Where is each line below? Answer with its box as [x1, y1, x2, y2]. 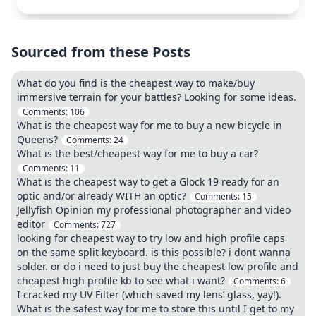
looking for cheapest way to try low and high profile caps [17, 231, 285, 245]
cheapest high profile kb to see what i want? [17, 274, 225, 287]
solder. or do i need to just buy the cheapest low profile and [17, 260, 298, 273]
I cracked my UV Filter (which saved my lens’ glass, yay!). [17, 288, 281, 301]
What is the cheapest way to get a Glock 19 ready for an [17, 175, 279, 188]
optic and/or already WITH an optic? [17, 189, 186, 202]
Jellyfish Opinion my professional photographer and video [17, 203, 291, 217]
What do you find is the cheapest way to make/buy [17, 76, 255, 90]
